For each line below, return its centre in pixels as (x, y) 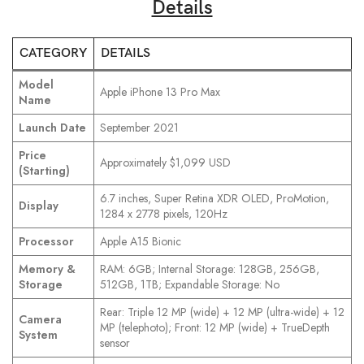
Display (39, 206)
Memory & (47, 269)
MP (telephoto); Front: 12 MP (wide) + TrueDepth (215, 328)
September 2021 (139, 128)
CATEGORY (53, 54)
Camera (40, 320)
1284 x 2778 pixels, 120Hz (164, 214)
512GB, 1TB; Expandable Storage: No (190, 285)
